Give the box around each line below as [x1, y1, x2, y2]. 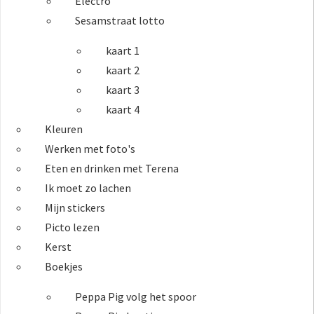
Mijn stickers [45, 200, 106, 215]
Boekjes [45, 259, 83, 274]
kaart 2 [105, 63, 139, 78]
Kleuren [45, 122, 83, 137]
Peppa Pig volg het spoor [75, 289, 197, 304]
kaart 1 [105, 43, 139, 58]
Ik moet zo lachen [45, 181, 132, 196]
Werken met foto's [45, 142, 136, 156]
